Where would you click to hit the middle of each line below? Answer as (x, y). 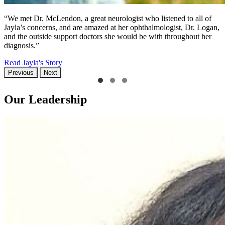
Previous (21, 72)
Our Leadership (45, 99)
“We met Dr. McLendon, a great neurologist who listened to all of (108, 18)
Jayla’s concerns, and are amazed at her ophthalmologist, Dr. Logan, (112, 27)
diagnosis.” (22, 45)
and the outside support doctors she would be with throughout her (108, 36)
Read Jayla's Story (33, 62)
